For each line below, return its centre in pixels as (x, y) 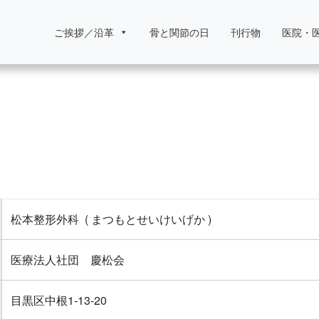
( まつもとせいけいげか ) (148, 219)
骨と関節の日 (179, 32)
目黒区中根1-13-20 (61, 300)
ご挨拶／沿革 (84, 32)
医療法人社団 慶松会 (67, 260)
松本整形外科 (45, 219)
